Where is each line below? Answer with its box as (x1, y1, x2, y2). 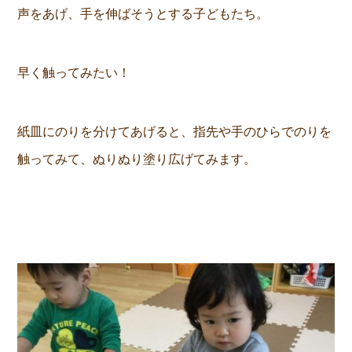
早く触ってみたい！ (17, 66, 131, 79)
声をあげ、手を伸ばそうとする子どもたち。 (17, 7, 269, 20)
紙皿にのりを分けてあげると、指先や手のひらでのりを (17, 125, 332, 138)
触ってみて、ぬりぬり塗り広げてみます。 (17, 152, 257, 166)
